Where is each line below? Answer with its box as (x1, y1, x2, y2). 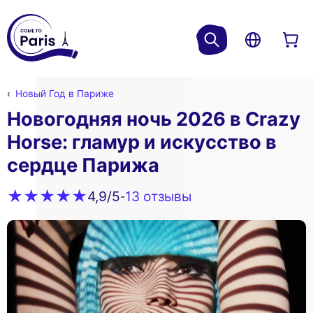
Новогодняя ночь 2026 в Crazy (7, 108, 300, 131)
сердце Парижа (7, 154, 159, 177)
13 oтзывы (125, 187, 191, 205)
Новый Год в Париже (15, 88, 114, 100)
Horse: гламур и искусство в (7, 131, 277, 154)
